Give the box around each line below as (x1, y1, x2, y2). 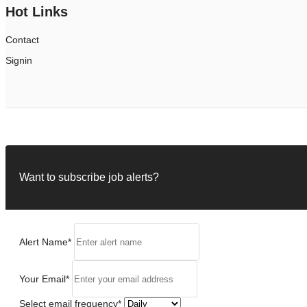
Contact (5, 34, 39, 45)
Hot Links (5, 3, 68, 19)
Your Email (19, 273, 66, 284)
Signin (5, 54, 32, 66)
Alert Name (19, 236, 68, 247)
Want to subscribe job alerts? (19, 171, 159, 183)
